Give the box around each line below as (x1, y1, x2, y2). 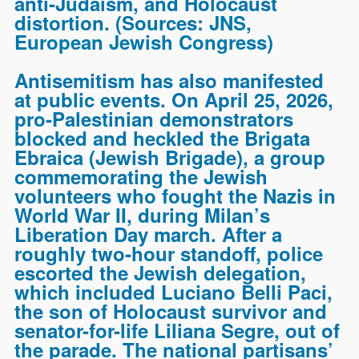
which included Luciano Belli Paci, (14, 277, 333, 305)
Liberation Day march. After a (14, 220, 283, 248)
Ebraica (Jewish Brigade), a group (14, 143, 326, 171)
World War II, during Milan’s (14, 200, 271, 228)
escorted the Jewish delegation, (14, 258, 307, 286)
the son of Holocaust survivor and (14, 296, 328, 325)
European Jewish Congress (14, 27, 268, 55)
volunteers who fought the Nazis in (14, 181, 337, 209)
